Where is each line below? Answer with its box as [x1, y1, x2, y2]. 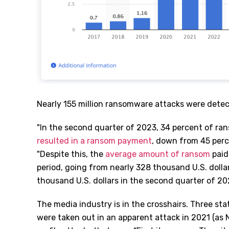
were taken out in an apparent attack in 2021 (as [37, 213, 225, 223]
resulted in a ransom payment [37, 136, 152, 146]
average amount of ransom [105, 149, 210, 159]
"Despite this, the [37, 149, 105, 159]
